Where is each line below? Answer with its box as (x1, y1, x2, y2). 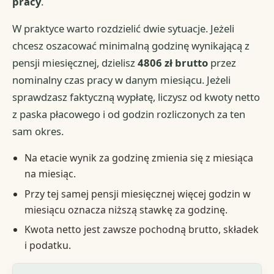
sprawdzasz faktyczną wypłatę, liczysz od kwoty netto (12, 90, 261, 105)
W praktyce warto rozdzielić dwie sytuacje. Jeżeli (12, 21, 235, 36)
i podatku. (24, 239, 71, 253)
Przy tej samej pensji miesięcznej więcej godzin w (24, 187, 251, 201)
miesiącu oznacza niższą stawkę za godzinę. (24, 202, 228, 217)
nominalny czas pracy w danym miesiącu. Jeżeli (12, 73, 231, 87)
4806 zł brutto (138, 56, 209, 70)
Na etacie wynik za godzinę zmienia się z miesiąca (24, 151, 253, 165)
